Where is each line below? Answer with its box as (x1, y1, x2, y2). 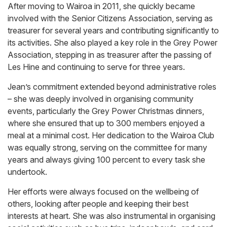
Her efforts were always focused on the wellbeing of (8, 186, 199, 197)
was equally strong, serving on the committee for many (8, 142, 207, 153)
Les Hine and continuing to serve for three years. (8, 62, 185, 72)
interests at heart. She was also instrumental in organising (8, 211, 215, 221)
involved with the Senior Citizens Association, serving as (8, 13, 213, 24)
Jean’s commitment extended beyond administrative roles (8, 82, 216, 92)
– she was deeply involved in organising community (8, 94, 194, 104)
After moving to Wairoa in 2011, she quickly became (8, 1, 195, 12)
